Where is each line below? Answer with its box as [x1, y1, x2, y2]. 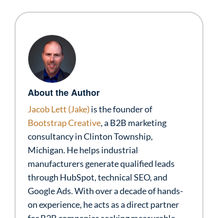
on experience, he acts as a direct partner [28, 199, 179, 210]
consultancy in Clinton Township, [28, 131, 153, 142]
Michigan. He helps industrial [28, 145, 138, 156]
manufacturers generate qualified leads [28, 158, 175, 169]
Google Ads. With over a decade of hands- [28, 185, 183, 197]
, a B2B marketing [101, 117, 166, 128]
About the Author [28, 86, 100, 99]
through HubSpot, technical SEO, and [28, 172, 167, 183]
